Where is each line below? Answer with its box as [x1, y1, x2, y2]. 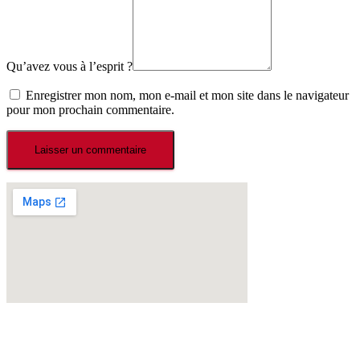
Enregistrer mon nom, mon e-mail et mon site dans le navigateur [26, 88, 349, 103]
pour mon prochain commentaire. [6, 103, 174, 117]
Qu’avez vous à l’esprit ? [6, 59, 133, 74]
